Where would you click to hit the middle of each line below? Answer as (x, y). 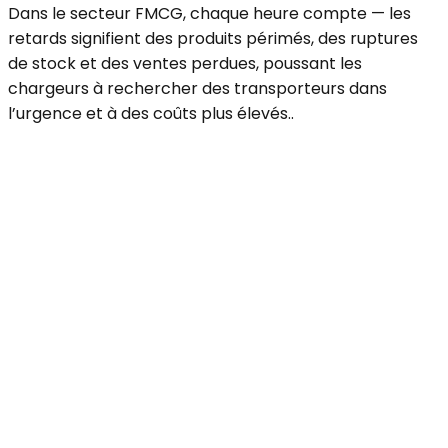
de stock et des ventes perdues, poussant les (185, 63)
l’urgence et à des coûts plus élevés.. (151, 113)
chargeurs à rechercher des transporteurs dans (197, 88)
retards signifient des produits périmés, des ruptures (213, 38)
